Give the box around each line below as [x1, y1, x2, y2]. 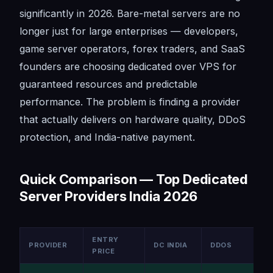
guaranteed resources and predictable [19, 78, 197, 91]
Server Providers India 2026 [19, 188, 198, 205]
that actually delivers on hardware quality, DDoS [19, 113, 246, 126]
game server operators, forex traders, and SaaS [19, 43, 245, 55]
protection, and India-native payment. [19, 131, 195, 144]
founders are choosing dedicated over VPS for [19, 60, 236, 73]
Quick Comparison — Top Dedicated [19, 171, 248, 188]
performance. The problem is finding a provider [19, 96, 240, 108]
